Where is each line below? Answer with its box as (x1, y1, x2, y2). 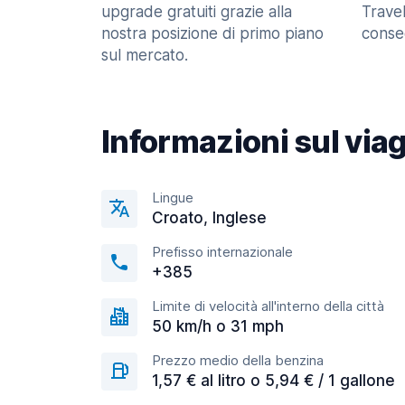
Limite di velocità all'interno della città (152, 297, 384, 315)
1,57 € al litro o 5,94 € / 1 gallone (152, 372, 395, 390)
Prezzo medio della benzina (152, 352, 324, 369)
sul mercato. (101, 46, 188, 64)
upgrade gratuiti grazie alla (101, 3, 292, 21)
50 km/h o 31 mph (152, 317, 284, 335)
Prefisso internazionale (152, 243, 293, 260)
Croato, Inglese (152, 209, 267, 227)
